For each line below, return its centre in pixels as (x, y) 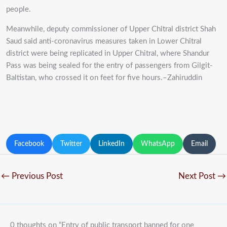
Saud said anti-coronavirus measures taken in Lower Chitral (104, 42)
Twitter (71, 144)
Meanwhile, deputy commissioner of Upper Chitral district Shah (111, 29)
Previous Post (36, 176)
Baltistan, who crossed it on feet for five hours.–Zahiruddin (104, 78)
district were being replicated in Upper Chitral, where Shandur (108, 54)
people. (18, 10)
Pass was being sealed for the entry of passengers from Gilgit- (109, 66)
